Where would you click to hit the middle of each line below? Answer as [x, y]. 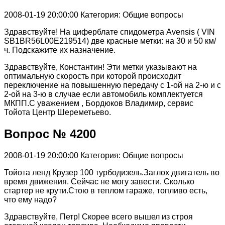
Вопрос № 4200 [50, 134]
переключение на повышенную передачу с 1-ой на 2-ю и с [113, 85]
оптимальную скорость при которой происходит [93, 76]
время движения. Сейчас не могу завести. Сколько [99, 182]
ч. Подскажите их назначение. [60, 50]
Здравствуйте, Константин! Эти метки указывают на [100, 67]
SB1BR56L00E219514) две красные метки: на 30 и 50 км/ [110, 41]
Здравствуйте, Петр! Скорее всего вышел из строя [98, 217]
